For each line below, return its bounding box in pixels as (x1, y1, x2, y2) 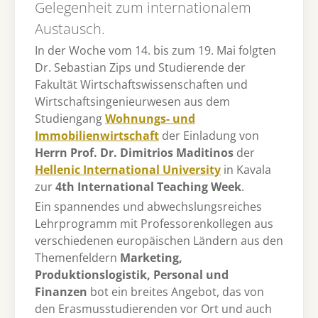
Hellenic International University (35, 162, 221, 178)
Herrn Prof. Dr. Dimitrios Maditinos (35, 145, 234, 161)
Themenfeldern (35, 249, 120, 265)
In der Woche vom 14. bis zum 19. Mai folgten (35, 43, 276, 59)
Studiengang (35, 111, 105, 127)
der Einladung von (159, 128, 259, 144)
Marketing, (120, 249, 182, 265)
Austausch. (35, 19, 105, 39)
